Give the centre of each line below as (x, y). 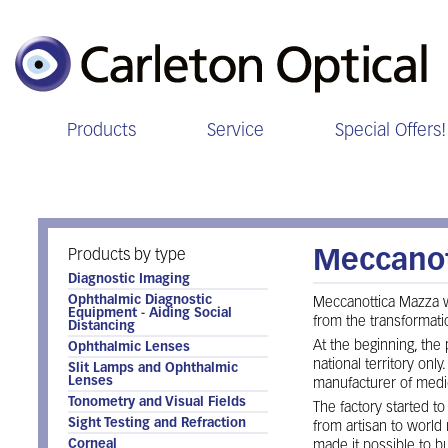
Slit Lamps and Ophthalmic (153, 368)
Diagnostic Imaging (129, 279)
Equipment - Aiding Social (150, 313)
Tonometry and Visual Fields (157, 402)
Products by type (127, 256)
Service (235, 131)
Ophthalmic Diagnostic (140, 300)
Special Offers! (390, 131)
